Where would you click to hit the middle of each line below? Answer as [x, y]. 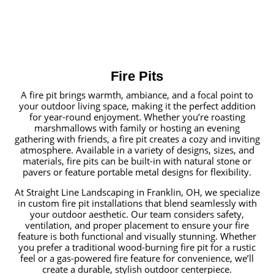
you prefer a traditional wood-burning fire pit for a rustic [137, 247]
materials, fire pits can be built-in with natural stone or [137, 161]
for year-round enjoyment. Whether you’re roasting [137, 117]
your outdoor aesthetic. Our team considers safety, [137, 214]
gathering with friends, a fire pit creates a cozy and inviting [137, 139]
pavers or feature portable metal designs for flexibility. [137, 172]
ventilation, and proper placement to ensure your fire [137, 225]
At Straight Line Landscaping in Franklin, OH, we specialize [137, 192]
